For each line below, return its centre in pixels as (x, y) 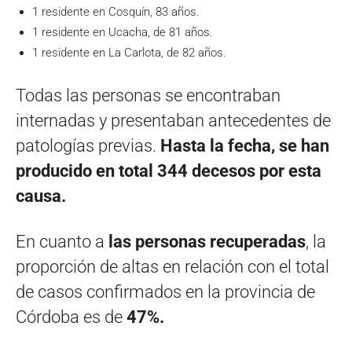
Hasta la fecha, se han (243, 145)
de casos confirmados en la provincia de (165, 291)
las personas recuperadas (207, 241)
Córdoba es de (71, 317)
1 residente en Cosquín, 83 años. (116, 11)
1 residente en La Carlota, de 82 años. (129, 52)
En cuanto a (62, 241)
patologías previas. (86, 145)
